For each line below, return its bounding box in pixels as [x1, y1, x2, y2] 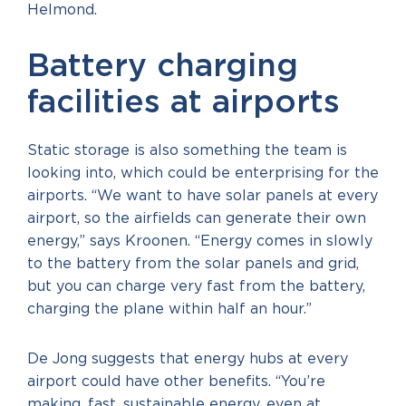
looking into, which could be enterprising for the [27, 166, 379, 180]
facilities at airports [27, 87, 340, 119]
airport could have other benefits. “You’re [27, 374, 325, 389]
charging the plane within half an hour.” [27, 302, 312, 316]
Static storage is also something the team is [27, 143, 347, 158]
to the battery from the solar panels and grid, [27, 256, 359, 271]
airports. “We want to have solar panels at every [27, 188, 378, 203]
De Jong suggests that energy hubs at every [27, 352, 348, 366]
